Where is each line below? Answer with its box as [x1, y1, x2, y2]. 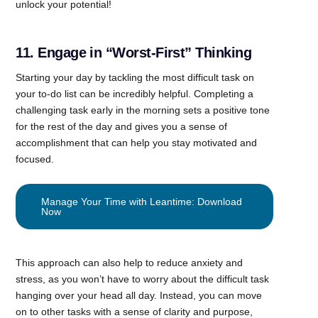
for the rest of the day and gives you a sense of [16, 120, 228, 132]
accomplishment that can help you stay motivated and [16, 136, 258, 148]
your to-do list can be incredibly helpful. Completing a [16, 87, 254, 99]
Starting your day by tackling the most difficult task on [16, 71, 255, 83]
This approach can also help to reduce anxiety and [16, 256, 243, 268]
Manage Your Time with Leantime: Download [41, 195, 243, 207]
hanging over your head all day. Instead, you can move [16, 289, 263, 301]
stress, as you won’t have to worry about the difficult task [16, 273, 270, 285]
